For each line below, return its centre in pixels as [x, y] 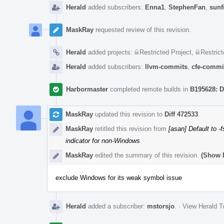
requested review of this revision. [142, 29]
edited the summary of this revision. [147, 155]
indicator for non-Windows [103, 140]
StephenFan [187, 7]
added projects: [110, 52]
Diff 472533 [181, 114]
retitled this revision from [131, 128]
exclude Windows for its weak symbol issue [119, 177]
